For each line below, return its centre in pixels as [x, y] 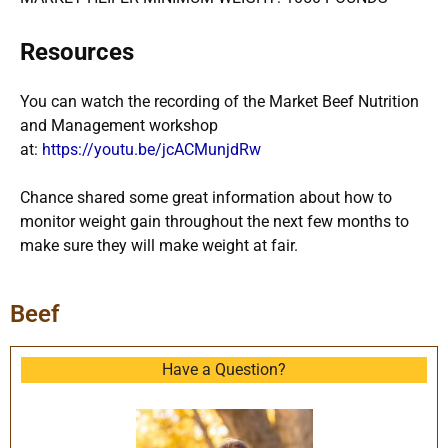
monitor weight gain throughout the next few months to [214, 221]
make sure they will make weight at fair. [159, 245]
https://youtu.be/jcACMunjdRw [153, 149]
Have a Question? [224, 369]
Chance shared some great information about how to [206, 197]
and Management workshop [119, 125]
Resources [77, 51]
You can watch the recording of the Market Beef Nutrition [219, 101]
